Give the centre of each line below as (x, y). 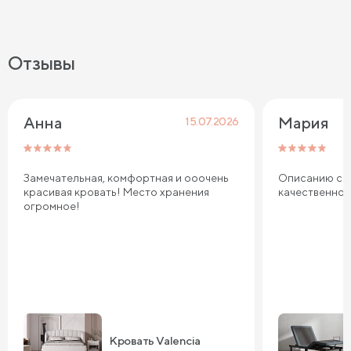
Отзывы (42, 62)
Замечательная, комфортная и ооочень (126, 177)
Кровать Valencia (155, 341)
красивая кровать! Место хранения (116, 192)
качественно (311, 192)
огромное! (52, 206)
